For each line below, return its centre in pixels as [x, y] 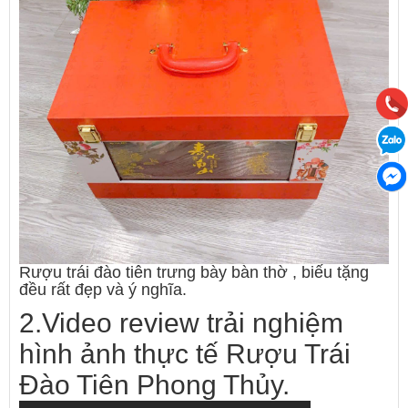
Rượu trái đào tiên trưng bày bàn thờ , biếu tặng [194, 273]
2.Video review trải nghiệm [181, 323]
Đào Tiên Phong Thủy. [154, 385]
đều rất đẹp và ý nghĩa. [103, 290]
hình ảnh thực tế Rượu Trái [185, 354]
